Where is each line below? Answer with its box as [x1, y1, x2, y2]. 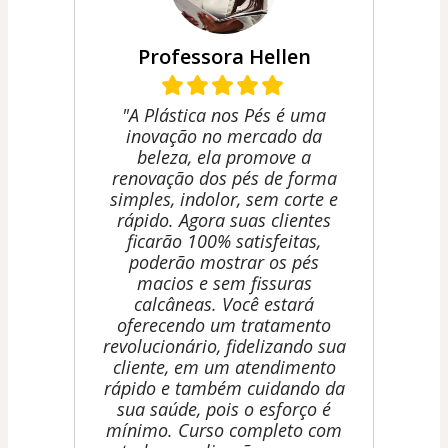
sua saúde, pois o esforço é [117, 397, 331, 422]
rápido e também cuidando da [103, 376, 345, 401]
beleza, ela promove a [137, 145, 311, 170]
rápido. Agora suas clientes [117, 208, 331, 233]
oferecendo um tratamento [117, 313, 331, 338]
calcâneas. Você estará [134, 292, 314, 317]
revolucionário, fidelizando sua [102, 334, 346, 359]
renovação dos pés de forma [111, 166, 337, 191]
